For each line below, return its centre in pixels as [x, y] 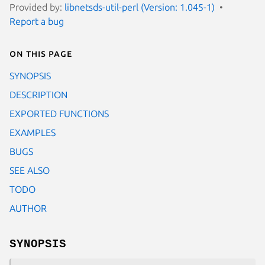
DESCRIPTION [38, 94]
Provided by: [37, 7]
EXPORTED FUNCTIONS [59, 113]
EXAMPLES [33, 132]
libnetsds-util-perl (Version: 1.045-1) [140, 7]
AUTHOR [28, 208]
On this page [41, 53]
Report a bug [37, 21]
